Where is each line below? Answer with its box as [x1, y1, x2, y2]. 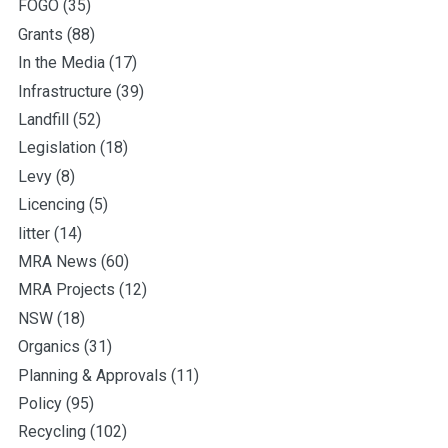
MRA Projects [18, 280, 115, 300]
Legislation [18, 138, 96, 158]
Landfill [18, 109, 69, 129]
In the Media [18, 53, 105, 73]
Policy [18, 393, 62, 413]
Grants [18, 24, 63, 44]
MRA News [18, 251, 97, 271]
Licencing [18, 195, 85, 215]
